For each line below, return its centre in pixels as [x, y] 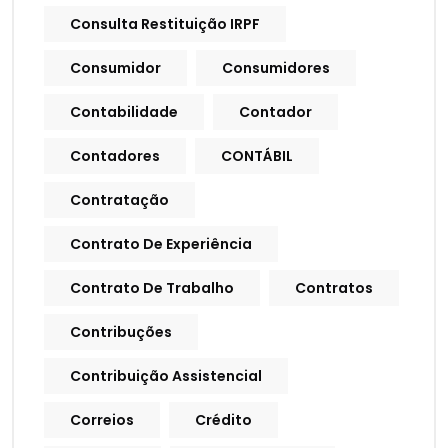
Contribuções [121, 332]
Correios [102, 420]
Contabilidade [124, 112]
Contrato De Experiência [161, 244]
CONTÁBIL [257, 156]
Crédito [223, 420]
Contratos [334, 288]
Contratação [119, 200]
